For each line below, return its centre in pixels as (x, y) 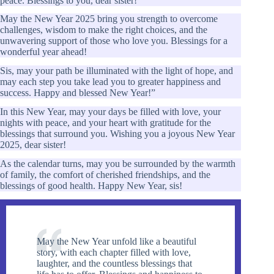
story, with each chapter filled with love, (114, 252)
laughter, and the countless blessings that (114, 263)
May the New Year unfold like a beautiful (117, 241)
